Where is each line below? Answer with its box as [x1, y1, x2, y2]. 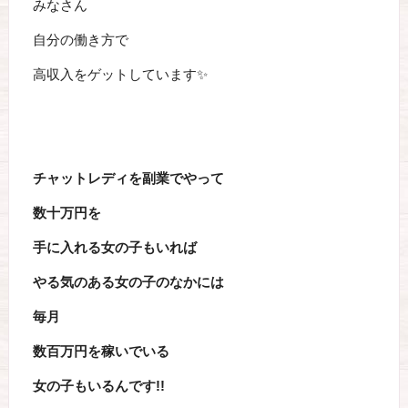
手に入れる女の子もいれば [32, 240, 197, 255]
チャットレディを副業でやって [32, 170, 224, 186]
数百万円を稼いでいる [32, 343, 169, 359]
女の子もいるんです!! [32, 378, 165, 393]
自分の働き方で [32, 32, 128, 47]
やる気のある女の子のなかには [32, 274, 224, 290]
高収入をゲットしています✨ [32, 66, 208, 82]
